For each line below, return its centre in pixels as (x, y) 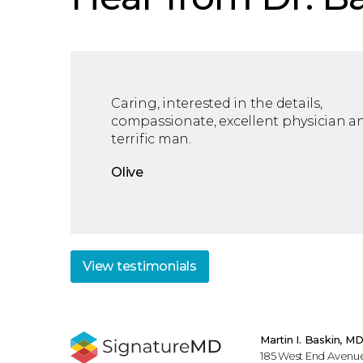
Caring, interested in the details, (217, 103)
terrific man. (151, 139)
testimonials (156, 266)
